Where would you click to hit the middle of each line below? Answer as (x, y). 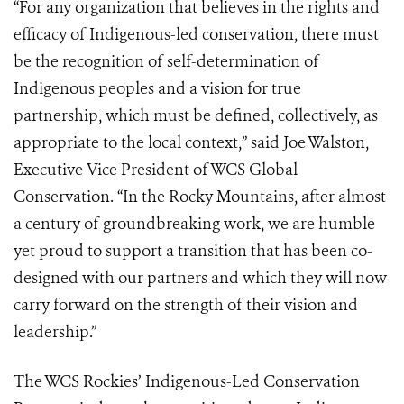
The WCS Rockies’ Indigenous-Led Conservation (187, 382)
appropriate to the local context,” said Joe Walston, (191, 143)
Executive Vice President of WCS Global (156, 170)
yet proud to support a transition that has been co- (193, 251)
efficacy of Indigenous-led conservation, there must (196, 35)
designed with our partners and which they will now (200, 278)
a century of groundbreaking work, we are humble (194, 224)
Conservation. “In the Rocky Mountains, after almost (200, 197)
